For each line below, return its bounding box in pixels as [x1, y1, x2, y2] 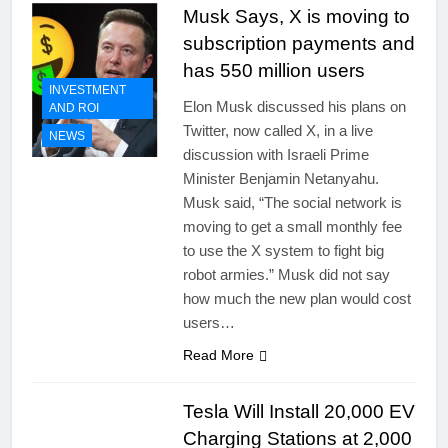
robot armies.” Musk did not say [182, 266, 390, 284]
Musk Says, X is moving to [182, 6, 410, 28]
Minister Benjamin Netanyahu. [182, 170, 379, 188]
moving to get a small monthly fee [182, 218, 402, 236]
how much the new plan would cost [182, 290, 411, 308]
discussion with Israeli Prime [182, 146, 369, 164]
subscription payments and [182, 33, 415, 55]
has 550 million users [182, 60, 365, 82]
